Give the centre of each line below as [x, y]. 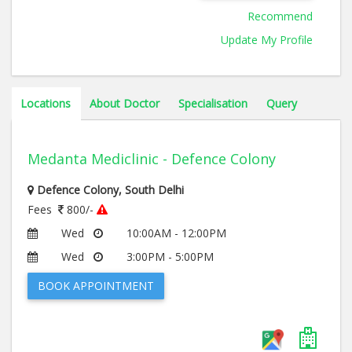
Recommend [280, 16]
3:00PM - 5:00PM [170, 257]
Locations [46, 103]
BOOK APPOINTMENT [96, 286]
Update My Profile [267, 40]
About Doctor [125, 103]
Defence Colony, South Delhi [110, 190]
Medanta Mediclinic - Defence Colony [152, 159]
